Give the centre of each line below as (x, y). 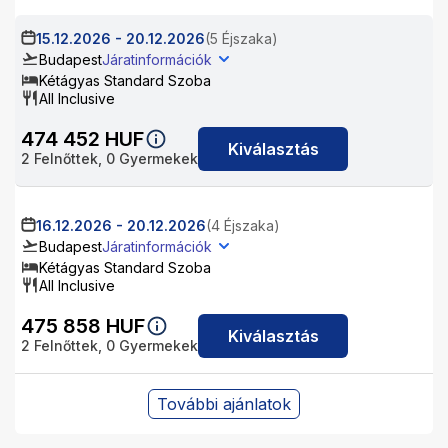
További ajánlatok (224, 404)
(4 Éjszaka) (243, 225)
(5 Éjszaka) (241, 38)
